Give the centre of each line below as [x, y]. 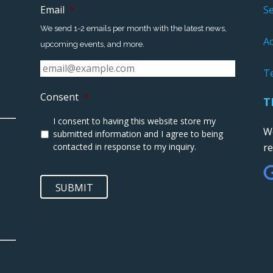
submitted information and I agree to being [138, 133]
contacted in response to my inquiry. [124, 146]
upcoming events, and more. [92, 44]
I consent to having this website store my [134, 121]
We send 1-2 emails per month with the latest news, [133, 28]
